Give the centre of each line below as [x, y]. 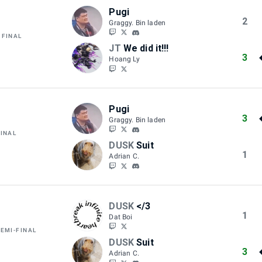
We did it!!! [146, 48]
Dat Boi [121, 217]
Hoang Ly [124, 59]
